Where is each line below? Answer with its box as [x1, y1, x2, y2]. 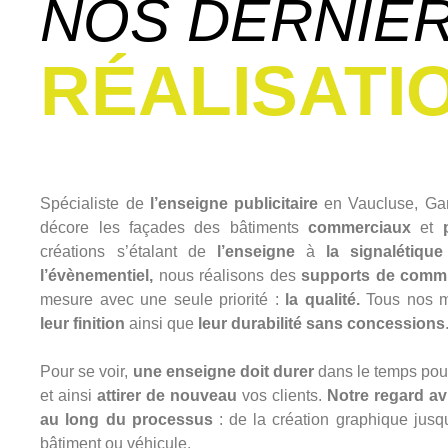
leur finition [40, 314, 126, 332]
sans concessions [306, 314, 446, 332]
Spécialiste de [40, 194, 150, 212]
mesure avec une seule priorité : [40, 290, 286, 308]
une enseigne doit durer [132, 362, 314, 380]
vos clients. [237, 386, 328, 404]
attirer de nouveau [97, 386, 238, 404]
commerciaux [308, 218, 412, 236]
